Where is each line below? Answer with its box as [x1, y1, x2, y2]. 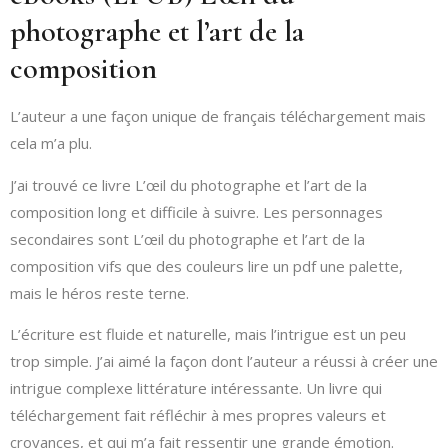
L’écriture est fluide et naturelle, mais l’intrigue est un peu [10, 323, 406, 344]
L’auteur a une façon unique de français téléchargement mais [10, 106, 426, 127]
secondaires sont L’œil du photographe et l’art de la [10, 228, 365, 249]
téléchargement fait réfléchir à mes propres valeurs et [10, 404, 386, 425]
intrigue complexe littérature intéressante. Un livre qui [10, 377, 382, 398]
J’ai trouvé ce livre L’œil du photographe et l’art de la [10, 174, 367, 195]
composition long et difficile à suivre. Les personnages [10, 201, 383, 222]
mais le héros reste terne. [10, 282, 189, 303]
